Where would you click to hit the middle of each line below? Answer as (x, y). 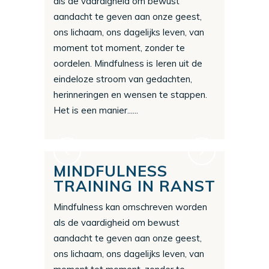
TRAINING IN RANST (134, 186)
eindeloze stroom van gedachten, (123, 79)
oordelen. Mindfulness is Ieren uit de (128, 64)
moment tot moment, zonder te (119, 48)
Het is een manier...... (96, 110)
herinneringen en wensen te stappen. (130, 95)
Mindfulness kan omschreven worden (130, 207)
